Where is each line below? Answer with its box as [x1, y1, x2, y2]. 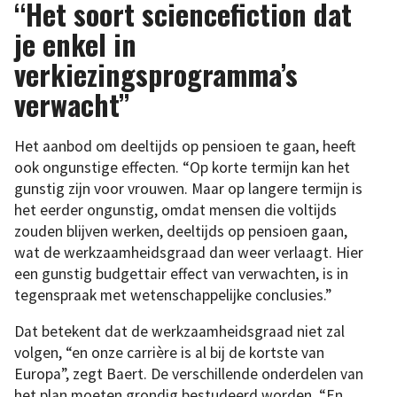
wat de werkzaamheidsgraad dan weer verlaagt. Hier [14, 242, 363, 262]
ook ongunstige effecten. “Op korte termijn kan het [14, 157, 350, 177]
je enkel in [14, 22, 136, 65]
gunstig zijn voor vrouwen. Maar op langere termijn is [14, 178, 362, 198]
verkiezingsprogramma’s [14, 52, 298, 95]
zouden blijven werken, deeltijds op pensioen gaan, [14, 221, 347, 241]
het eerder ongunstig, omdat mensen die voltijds [14, 199, 337, 220]
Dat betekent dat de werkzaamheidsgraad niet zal [14, 322, 345, 342]
